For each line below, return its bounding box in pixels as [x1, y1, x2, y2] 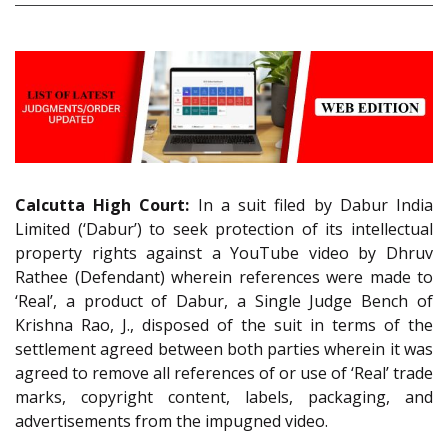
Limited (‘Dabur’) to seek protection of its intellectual [15, 218, 433, 241]
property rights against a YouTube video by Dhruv [15, 242, 433, 265]
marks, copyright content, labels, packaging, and [15, 386, 433, 409]
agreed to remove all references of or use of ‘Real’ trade [15, 362, 433, 385]
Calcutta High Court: [15, 194, 190, 217]
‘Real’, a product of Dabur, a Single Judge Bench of [15, 290, 433, 313]
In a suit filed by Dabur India [189, 194, 434, 217]
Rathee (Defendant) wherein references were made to [15, 266, 433, 289]
